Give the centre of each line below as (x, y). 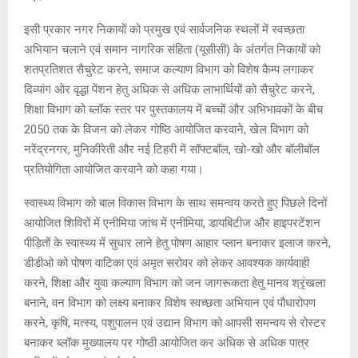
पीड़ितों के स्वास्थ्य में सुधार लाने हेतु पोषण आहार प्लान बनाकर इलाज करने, (177, 243)
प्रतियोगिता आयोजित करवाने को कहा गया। (114, 170)
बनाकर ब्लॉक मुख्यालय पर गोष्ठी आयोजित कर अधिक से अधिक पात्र (167, 343)
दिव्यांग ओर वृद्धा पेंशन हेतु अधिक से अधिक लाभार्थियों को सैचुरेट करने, (169, 90)
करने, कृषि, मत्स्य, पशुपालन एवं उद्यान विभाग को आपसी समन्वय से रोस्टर (175, 323)
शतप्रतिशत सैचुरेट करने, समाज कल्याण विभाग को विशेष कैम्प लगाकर (169, 70)
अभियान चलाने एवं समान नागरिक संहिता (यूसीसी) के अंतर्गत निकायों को (172, 50)
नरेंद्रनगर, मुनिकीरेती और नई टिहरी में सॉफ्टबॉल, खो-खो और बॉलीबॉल (172, 150)
